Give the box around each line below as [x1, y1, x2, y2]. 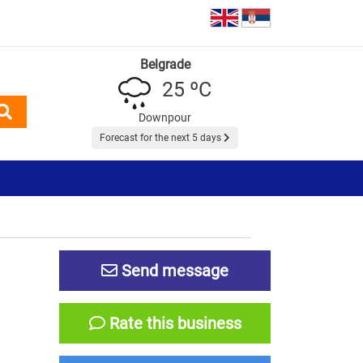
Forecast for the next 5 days [100, 131, 224, 143]
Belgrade [139, 56, 190, 72]
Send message [117, 260, 228, 280]
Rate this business [105, 313, 241, 333]
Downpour [139, 110, 191, 124]
